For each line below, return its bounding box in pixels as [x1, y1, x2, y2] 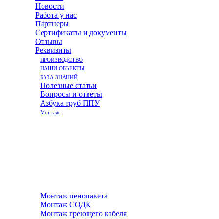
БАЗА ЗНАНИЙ [40, 74, 78, 80]
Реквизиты [35, 46, 71, 54]
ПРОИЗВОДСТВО [40, 57, 83, 63]
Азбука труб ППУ [40, 99, 100, 107]
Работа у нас [35, 11, 77, 19]
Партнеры [35, 20, 69, 28]
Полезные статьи [40, 81, 97, 89]
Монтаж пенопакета [40, 192, 108, 200]
